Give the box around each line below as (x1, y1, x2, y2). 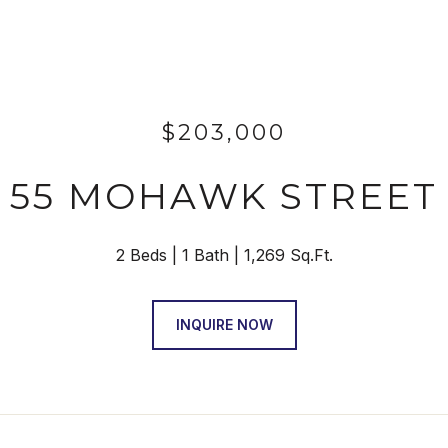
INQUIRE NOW (175, 316, 273, 333)
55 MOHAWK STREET (10, 174, 438, 218)
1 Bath (181, 245, 229, 265)
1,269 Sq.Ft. (243, 245, 333, 265)
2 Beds (115, 245, 167, 265)
